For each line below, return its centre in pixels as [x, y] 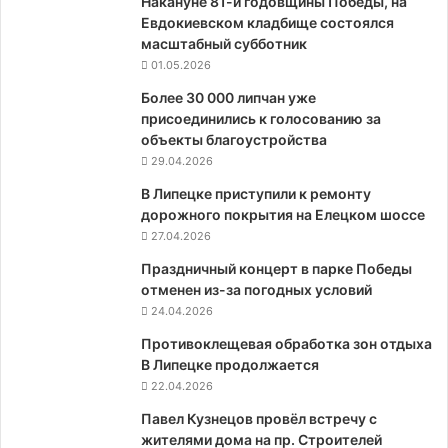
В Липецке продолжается [230, 364]
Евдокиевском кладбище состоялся [267, 22]
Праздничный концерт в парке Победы [276, 268]
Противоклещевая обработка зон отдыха [286, 343]
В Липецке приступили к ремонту [256, 193]
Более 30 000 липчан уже [228, 97]
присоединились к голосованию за [261, 118]
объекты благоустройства [234, 139]
